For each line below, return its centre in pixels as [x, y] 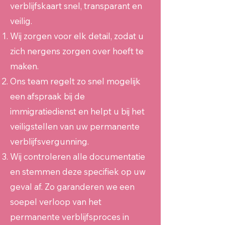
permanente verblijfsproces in [70, 217]
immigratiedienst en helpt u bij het [77, 111]
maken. [24, 66]
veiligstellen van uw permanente [75, 126]
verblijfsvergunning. [49, 141]
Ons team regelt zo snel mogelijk [75, 81]
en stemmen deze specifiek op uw [78, 172]
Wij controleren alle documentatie [78, 156]
